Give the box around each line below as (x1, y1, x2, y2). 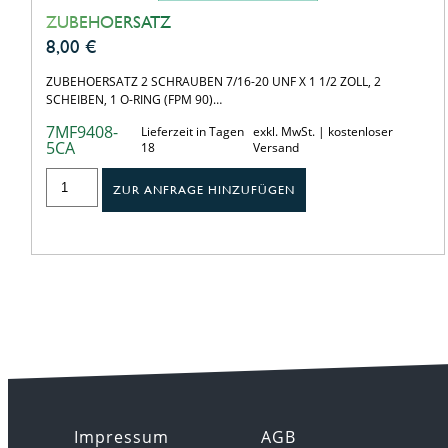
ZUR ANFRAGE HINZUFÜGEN (113, 182, 296, 197)
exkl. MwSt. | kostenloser (253, 122, 394, 140)
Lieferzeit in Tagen (140, 122, 244, 140)
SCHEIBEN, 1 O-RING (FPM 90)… (46, 90, 222, 108)
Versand (253, 138, 300, 156)
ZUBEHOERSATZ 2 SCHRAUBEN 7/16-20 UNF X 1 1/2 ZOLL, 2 (46, 72, 381, 90)
